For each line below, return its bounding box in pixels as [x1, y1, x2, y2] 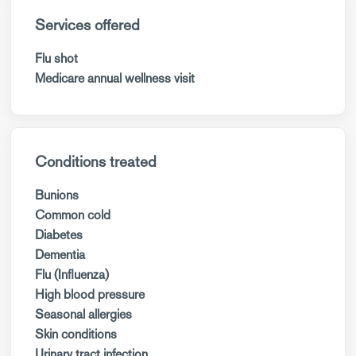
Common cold [35, 207, 110, 223]
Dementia [35, 246, 85, 263]
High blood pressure [35, 286, 145, 303]
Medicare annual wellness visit [35, 70, 195, 87]
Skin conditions [35, 326, 117, 342]
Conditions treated [35, 152, 157, 172]
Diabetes [35, 226, 83, 243]
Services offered [35, 15, 140, 35]
